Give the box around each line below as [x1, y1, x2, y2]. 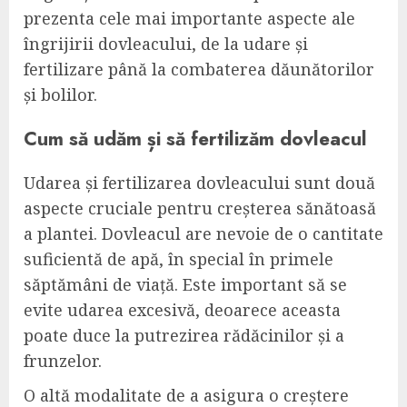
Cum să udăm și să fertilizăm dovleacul [24, 124, 367, 154]
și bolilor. [24, 84, 97, 106]
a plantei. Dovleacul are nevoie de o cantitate [24, 223, 383, 245]
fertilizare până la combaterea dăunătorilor [24, 58, 374, 81]
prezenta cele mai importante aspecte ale [24, 7, 355, 30]
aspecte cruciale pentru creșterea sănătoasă [24, 197, 376, 220]
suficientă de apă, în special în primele [24, 248, 333, 271]
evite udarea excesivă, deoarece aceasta [24, 299, 341, 322]
